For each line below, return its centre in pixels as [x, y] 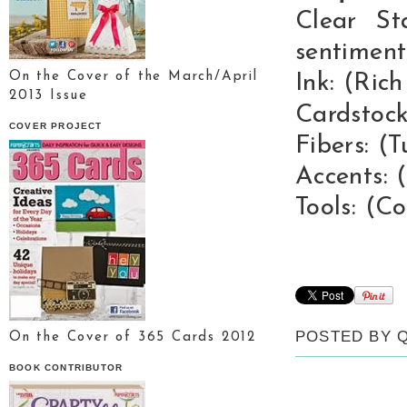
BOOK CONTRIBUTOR [66, 367]
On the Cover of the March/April [134, 77]
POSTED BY [346, 337]
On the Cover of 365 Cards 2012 [133, 337]
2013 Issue [49, 96]
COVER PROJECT [56, 126]
